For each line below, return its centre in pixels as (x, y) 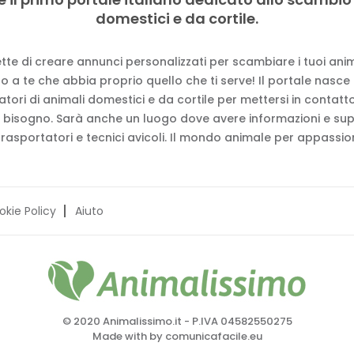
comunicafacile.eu (213, 336)
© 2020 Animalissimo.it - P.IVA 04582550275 (177, 321)
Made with (121, 336)
